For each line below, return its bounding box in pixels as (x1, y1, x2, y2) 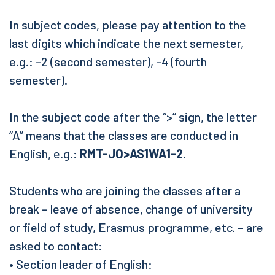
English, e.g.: (9, 146, 80, 161)
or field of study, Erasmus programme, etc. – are (9, 220, 263, 234)
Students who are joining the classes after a (9, 183, 241, 198)
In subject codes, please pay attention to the (9, 17, 246, 32)
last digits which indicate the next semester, (9, 36, 244, 50)
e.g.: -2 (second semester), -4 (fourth (9, 54, 207, 69)
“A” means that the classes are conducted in (9, 128, 238, 142)
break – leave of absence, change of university (9, 201, 253, 216)
